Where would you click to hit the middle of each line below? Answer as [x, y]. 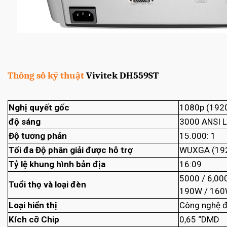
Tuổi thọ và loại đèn [47, 185]
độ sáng [25, 122]
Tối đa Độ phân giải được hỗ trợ [71, 150]
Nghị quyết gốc [39, 108]
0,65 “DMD [199, 220]
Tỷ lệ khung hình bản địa [57, 164]
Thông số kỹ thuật [47, 76]
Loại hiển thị [33, 205]
